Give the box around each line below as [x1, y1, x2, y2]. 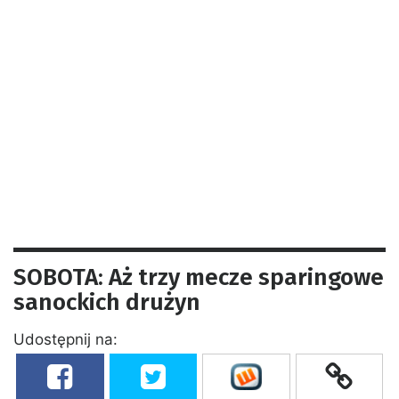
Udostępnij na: [13, 330, 118, 348]
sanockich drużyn [13, 288, 200, 316]
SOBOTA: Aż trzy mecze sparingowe [13, 263, 384, 291]
